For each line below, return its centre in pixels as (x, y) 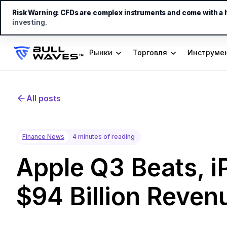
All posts (44, 98)
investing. (30, 22)
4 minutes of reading (104, 137)
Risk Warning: (36, 13)
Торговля (150, 52)
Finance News (43, 137)
